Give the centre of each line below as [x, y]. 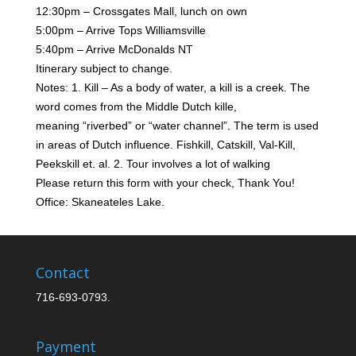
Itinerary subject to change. [104, 68]
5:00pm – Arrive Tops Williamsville [120, 30]
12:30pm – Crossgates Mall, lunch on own [141, 11]
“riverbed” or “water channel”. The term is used [200, 125]
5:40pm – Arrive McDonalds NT [114, 49]
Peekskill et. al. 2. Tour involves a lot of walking [153, 163]
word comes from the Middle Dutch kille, [136, 106]
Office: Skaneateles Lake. [100, 201]
